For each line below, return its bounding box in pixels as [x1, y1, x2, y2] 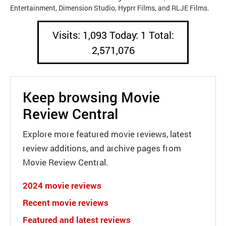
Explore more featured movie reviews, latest [23, 128, 192, 140]
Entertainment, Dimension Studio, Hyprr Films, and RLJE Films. [10, 3, 209, 13]
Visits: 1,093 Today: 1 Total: [52, 28, 174, 41]
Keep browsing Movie [23, 87, 160, 106]
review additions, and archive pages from [23, 142, 181, 154]
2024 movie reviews [23, 179, 101, 191]
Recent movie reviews [23, 196, 108, 208]
